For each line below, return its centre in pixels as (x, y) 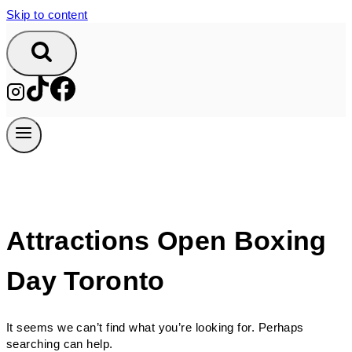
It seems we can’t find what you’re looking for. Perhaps (155, 327)
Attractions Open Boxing (167, 240)
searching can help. (60, 343)
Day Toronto (86, 280)
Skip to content (47, 15)
